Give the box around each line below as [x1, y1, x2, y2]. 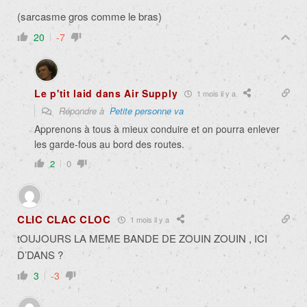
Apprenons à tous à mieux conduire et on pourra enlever [34, 122, 280, 136]
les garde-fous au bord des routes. [34, 137, 184, 151]
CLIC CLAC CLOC [17, 212, 111, 228]
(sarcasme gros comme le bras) [17, 9, 162, 24]
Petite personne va [110, 104, 184, 118]
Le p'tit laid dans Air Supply [34, 86, 178, 101]
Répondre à [56, 104, 110, 118]
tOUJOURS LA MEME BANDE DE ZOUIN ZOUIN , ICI [17, 231, 267, 246]
